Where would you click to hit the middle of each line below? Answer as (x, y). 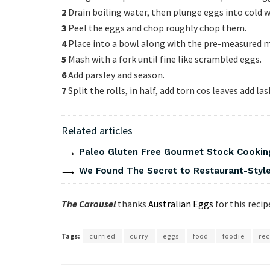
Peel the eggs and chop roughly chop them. (156, 27)
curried (102, 236)
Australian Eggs (181, 203)
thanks (133, 203)
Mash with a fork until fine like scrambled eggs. (164, 59)
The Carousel (89, 203)
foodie (234, 236)
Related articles (97, 130)
